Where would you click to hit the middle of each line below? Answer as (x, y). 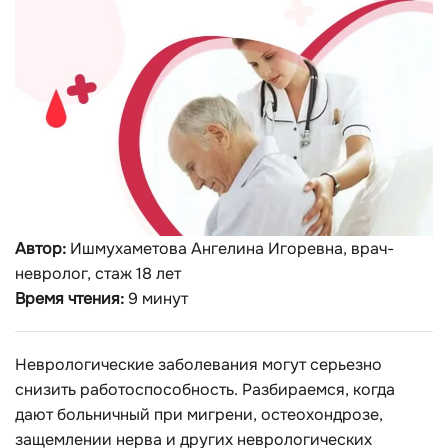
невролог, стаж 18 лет (98, 273)
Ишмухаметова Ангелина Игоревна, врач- (230, 248)
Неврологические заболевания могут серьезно (198, 364)
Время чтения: (69, 298)
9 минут (156, 298)
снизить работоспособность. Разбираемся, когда (205, 389)
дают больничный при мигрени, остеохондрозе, (199, 414)
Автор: (40, 248)
